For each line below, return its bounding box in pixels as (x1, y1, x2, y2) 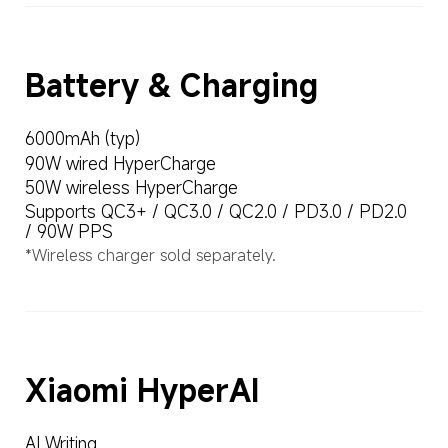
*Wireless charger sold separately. (24, 244, 276, 267)
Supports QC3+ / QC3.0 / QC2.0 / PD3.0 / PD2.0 (24, 200, 412, 224)
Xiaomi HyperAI (24, 369, 259, 411)
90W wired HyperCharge (24, 151, 216, 175)
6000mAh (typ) (24, 127, 140, 151)
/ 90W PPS (24, 220, 113, 244)
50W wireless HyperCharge (24, 176, 238, 200)
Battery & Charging (24, 65, 318, 107)
